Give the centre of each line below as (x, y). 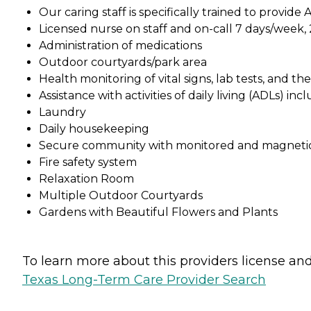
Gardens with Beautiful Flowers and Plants (158, 212)
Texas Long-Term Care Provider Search (144, 279)
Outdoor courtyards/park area (123, 62)
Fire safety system (88, 162)
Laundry (62, 112)
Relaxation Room (86, 178)
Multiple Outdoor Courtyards (121, 195)
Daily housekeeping (94, 128)
